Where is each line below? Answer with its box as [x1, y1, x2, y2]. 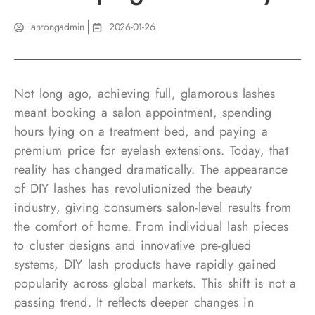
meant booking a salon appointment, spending [14, 103, 272, 122]
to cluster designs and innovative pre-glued [14, 236, 252, 255]
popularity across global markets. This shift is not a [14, 274, 297, 292]
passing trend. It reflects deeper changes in [14, 293, 254, 311]
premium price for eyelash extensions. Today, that [14, 141, 288, 160]
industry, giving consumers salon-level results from [14, 198, 292, 217]
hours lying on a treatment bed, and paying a [14, 122, 268, 141]
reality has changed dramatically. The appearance [14, 160, 288, 179]
